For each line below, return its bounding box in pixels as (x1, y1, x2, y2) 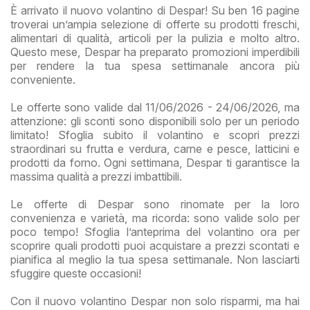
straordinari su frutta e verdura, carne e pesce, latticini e (10, 141, 300, 156)
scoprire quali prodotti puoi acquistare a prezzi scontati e (10, 238, 300, 253)
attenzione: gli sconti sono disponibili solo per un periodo (10, 113, 300, 128)
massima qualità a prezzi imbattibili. (10, 169, 182, 183)
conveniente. (10, 72, 75, 86)
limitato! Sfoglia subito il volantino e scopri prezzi (10, 127, 300, 142)
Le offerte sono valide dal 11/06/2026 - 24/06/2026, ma (10, 100, 300, 114)
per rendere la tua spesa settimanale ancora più (10, 58, 300, 73)
